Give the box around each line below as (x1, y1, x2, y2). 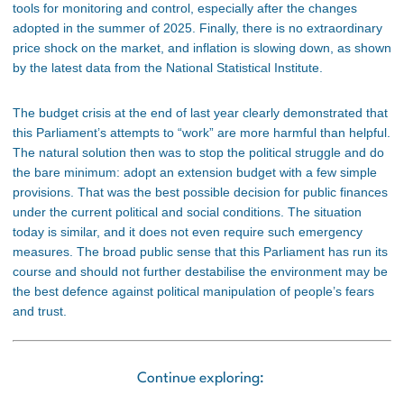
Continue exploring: (136, 371, 268, 386)
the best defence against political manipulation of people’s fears (13, 284, 374, 299)
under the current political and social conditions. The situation (13, 205, 362, 220)
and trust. (13, 304, 67, 319)
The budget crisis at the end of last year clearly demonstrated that (13, 106, 388, 121)
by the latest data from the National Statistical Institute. (13, 60, 323, 76)
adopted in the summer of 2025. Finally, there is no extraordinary (13, 21, 382, 36)
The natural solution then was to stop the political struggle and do (13, 145, 384, 161)
